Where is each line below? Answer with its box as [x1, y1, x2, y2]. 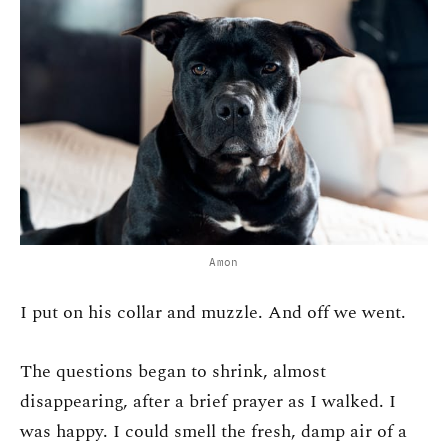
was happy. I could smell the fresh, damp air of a [20, 417, 407, 445]
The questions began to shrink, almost [20, 357, 326, 385]
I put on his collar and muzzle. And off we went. [20, 299, 406, 327]
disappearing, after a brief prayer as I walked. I [20, 387, 396, 415]
